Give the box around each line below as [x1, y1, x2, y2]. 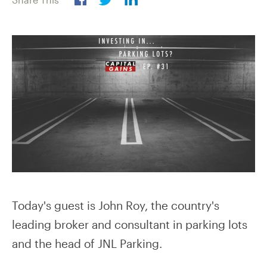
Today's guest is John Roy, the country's [12, 198, 219, 212]
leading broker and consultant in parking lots [12, 217, 247, 231]
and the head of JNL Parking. [12, 236, 162, 250]
